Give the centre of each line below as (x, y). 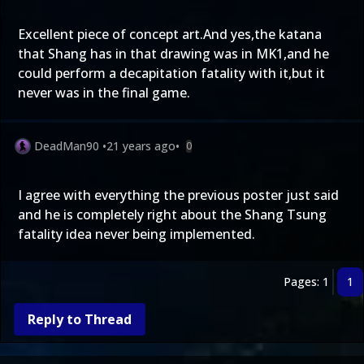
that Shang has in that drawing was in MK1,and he (173, 54)
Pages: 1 (306, 282)
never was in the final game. (104, 93)
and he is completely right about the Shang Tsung (172, 214)
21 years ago (141, 146)
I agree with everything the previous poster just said (178, 195)
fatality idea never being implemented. (136, 234)
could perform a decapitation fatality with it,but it (171, 73)
